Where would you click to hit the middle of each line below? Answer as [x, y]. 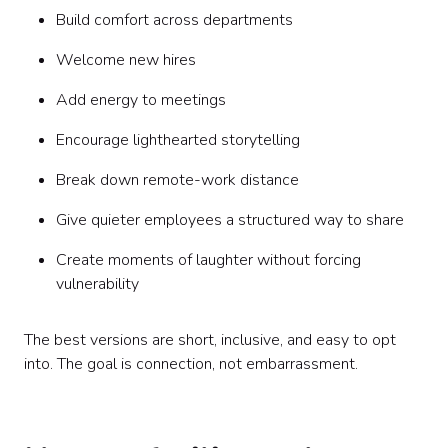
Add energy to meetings [141, 100]
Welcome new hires [126, 60]
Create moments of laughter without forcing [208, 260]
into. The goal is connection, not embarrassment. [191, 364]
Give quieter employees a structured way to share [230, 220]
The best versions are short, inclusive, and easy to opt [210, 340]
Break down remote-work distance [177, 180]
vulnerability [97, 284]
